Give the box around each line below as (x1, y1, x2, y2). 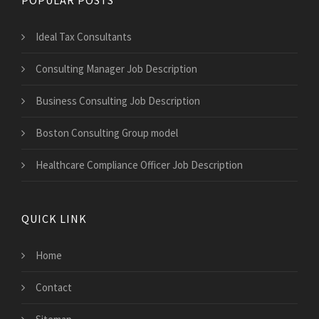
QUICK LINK (21, 211, 87, 226)
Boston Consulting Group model (36, 125, 178, 140)
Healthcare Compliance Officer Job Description (36, 157, 243, 172)
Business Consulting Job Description (36, 93, 200, 108)
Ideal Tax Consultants (36, 29, 132, 43)
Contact (36, 280, 72, 294)
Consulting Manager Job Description (36, 61, 197, 75)
